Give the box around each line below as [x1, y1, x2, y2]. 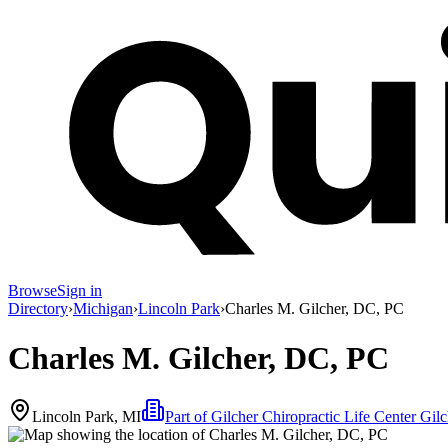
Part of [165, 408, 211, 426]
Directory [8, 300, 68, 318]
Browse [8, 282, 57, 300]
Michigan [73, 300, 133, 318]
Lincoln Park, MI [32, 408, 141, 426]
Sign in [57, 282, 102, 300]
